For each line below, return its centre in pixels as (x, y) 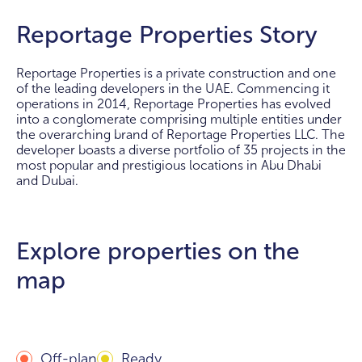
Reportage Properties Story (167, 34)
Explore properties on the (158, 251)
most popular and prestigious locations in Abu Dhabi (169, 165)
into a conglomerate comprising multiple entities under (179, 119)
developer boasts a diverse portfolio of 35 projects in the (181, 149)
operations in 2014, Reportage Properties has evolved (173, 103)
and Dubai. (47, 180)
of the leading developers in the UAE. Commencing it (173, 88)
